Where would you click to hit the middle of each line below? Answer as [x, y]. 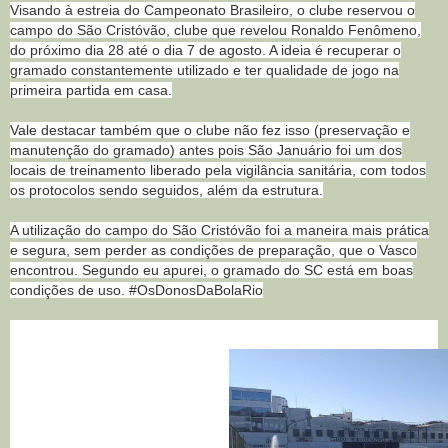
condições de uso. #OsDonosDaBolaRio [136, 289]
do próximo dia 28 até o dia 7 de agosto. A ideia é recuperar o [205, 49]
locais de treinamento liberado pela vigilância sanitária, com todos [218, 169]
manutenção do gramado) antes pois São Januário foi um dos [206, 149]
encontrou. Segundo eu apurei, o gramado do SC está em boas [211, 269]
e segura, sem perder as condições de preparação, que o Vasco [213, 249]
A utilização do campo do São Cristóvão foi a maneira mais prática [219, 229]
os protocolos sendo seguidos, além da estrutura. [166, 189]
